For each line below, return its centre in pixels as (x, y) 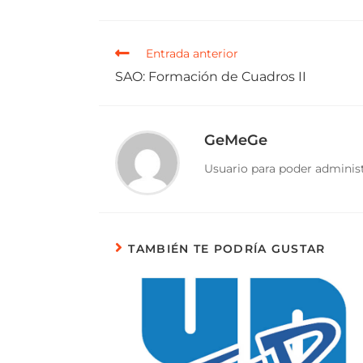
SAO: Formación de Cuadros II (211, 76)
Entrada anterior (192, 53)
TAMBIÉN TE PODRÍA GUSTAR (227, 248)
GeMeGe (236, 140)
